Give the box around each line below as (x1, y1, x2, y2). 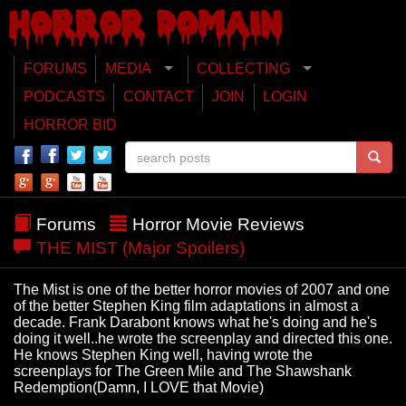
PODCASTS (23, 89, 105, 105)
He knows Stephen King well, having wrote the (14, 347, 313, 363)
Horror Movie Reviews (132, 215, 304, 235)
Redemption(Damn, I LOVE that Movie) (14, 380, 264, 396)
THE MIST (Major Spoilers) (32, 238, 245, 258)
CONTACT (122, 89, 194, 105)
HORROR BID (23, 116, 117, 132)
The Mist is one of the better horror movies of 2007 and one (14, 282, 390, 298)
